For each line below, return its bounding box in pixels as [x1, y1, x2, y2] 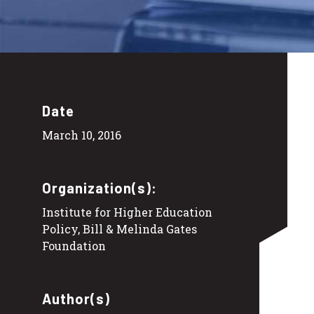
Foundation [42, 238, 106, 253]
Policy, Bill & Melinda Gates [42, 221, 197, 236]
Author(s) [42, 289, 110, 307]
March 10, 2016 [42, 127, 121, 142]
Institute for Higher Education [42, 204, 212, 219]
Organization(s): [42, 179, 157, 196]
